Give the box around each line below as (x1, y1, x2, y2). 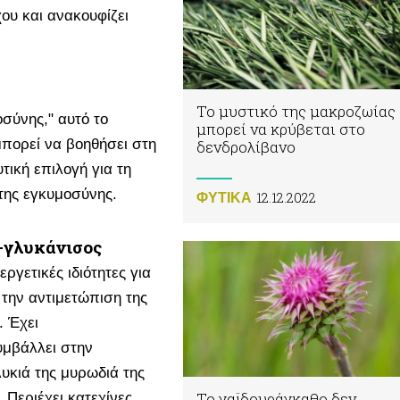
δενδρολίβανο (196, 137, 296, 158)
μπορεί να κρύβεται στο (196, 119, 365, 140)
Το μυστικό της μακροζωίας (196, 101, 396, 122)
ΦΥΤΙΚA (196, 190, 252, 206)
